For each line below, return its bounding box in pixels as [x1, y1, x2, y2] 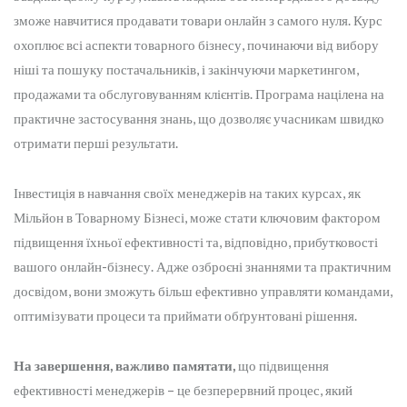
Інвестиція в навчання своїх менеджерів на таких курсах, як [14, 184, 361, 202]
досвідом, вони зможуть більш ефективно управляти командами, [14, 283, 392, 300]
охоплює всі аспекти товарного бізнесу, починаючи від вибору [14, 36, 379, 54]
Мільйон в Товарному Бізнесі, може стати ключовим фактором [14, 209, 381, 226]
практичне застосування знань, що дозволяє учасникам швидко [14, 110, 384, 127]
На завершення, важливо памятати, [14, 357, 235, 374]
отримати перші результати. [14, 134, 178, 152]
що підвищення [235, 357, 329, 374]
